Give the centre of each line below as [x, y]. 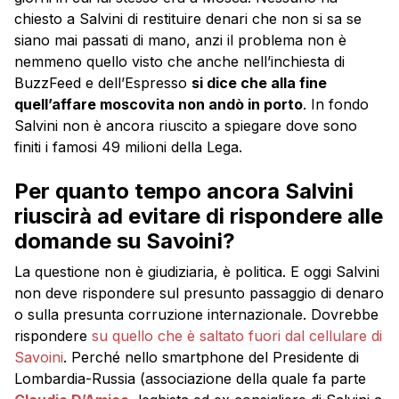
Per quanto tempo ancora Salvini [184, 191]
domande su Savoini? [125, 241]
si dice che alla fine [259, 83]
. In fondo [336, 105]
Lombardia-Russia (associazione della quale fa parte [190, 379]
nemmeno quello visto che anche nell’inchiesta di [179, 62]
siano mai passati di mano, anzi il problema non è [180, 41]
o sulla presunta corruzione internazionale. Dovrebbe [196, 315]
